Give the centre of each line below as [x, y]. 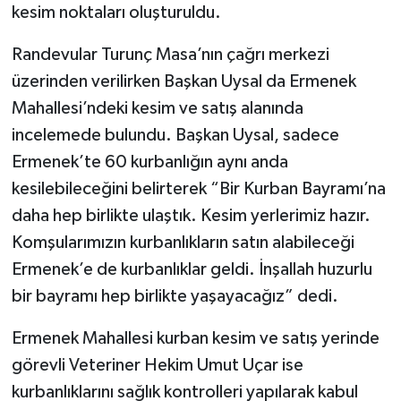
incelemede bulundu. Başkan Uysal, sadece [175, 135]
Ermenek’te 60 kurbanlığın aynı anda [149, 162]
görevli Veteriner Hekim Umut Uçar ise [157, 365]
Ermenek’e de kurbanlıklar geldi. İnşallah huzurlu [192, 269]
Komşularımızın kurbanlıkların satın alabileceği [183, 242]
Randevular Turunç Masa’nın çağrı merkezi [170, 54]
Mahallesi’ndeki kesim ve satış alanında [157, 108]
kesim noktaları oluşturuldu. [116, 12]
